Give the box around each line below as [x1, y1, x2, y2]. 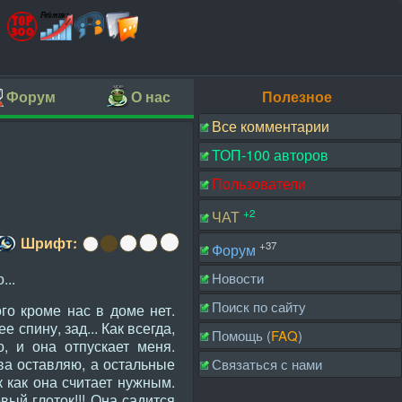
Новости [212, 268, 264, 288]
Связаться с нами [212, 354, 322, 374]
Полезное [261, 86, 332, 107]
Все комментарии [212, 116, 329, 136]
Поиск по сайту [212, 297, 306, 317]
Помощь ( [212, 326, 271, 345]
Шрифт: [21, 232, 77, 253]
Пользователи [212, 173, 306, 194]
